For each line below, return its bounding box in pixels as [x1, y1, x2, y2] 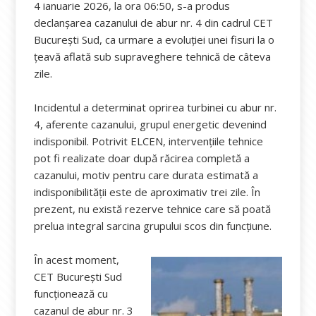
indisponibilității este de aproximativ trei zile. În [34, 185, 261, 199]
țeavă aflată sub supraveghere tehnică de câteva [34, 49, 272, 63]
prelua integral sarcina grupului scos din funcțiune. [34, 219, 272, 233]
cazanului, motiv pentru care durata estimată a [34, 168, 259, 182]
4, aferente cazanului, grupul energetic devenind [34, 117, 267, 131]
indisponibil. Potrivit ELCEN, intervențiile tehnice [34, 134, 264, 148]
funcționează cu [34, 286, 109, 300]
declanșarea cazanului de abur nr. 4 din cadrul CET [34, 16, 274, 30]
